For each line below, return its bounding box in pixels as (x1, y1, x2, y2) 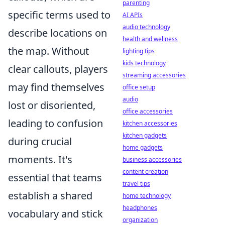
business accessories (123, 155, 182, 164)
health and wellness (123, 35, 178, 43)
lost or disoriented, (8, 98, 95, 112)
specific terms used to (8, 8, 110, 22)
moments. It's (8, 153, 72, 166)
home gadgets (123, 143, 163, 152)
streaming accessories (123, 71, 186, 79)
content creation (123, 167, 168, 176)
